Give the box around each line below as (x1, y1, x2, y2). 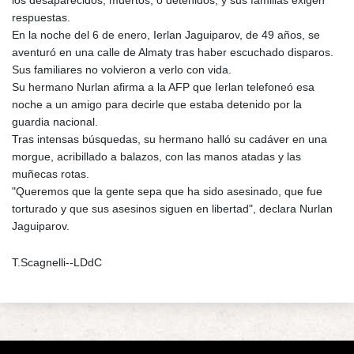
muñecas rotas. (12, 167, 89, 180)
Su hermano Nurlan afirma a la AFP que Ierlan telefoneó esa (12, 80, 314, 93)
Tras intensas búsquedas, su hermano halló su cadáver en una (12, 132, 327, 145)
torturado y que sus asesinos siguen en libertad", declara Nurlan (12, 201, 333, 215)
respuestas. (12, 10, 70, 24)
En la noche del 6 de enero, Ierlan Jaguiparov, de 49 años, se (12, 28, 320, 41)
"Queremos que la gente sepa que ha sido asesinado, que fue (12, 184, 322, 198)
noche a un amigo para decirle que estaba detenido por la (12, 97, 302, 111)
